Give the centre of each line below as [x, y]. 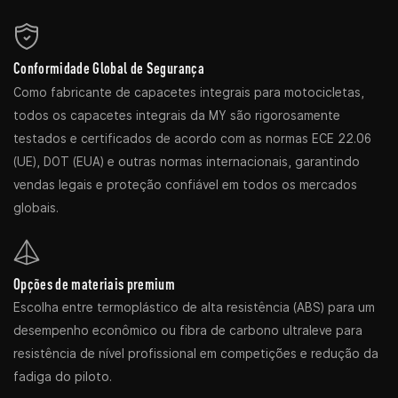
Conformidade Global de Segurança [109, 68]
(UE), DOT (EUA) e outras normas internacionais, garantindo [187, 161]
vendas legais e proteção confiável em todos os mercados [185, 184]
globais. [36, 207]
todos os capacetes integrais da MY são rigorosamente [177, 115]
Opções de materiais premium [95, 283]
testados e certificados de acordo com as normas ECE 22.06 [192, 138]
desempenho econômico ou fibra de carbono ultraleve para [188, 330]
